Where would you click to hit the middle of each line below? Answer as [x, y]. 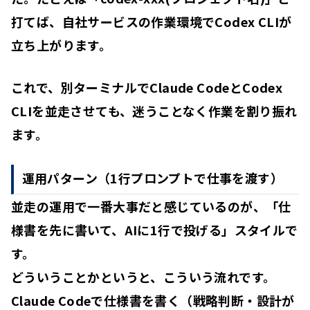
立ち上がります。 [62, 45]
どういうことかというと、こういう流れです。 [144, 276]
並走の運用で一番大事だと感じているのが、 [138, 206]
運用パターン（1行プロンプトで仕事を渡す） [153, 177]
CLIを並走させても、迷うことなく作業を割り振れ [154, 111]
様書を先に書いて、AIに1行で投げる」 [123, 229]
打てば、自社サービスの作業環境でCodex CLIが [152, 22]
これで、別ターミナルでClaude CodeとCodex [147, 88]
